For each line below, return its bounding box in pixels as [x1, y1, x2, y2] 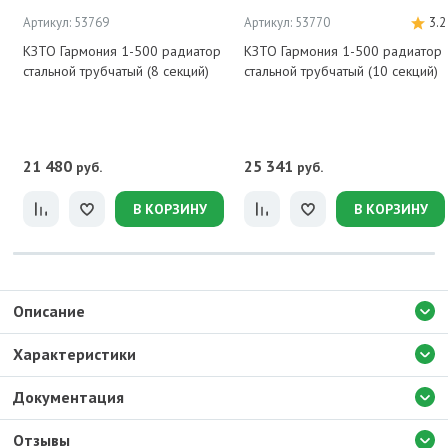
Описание [13, 301, 85, 321]
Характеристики [13, 344, 136, 364]
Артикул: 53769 [23, 14, 109, 31]
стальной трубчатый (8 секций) [23, 62, 209, 80]
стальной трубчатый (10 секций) [244, 62, 438, 80]
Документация [13, 387, 124, 407]
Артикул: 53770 [244, 14, 330, 31]
